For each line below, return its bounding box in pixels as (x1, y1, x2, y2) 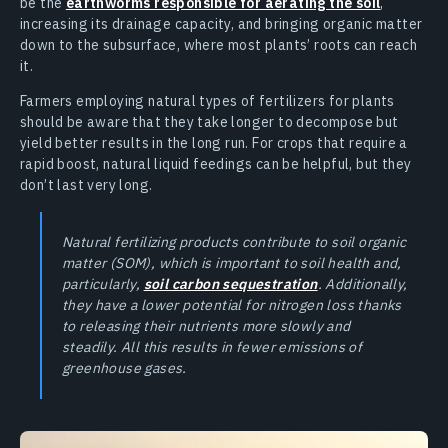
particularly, (62, 275, 144, 294)
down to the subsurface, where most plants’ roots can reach (20, 36, 418, 55)
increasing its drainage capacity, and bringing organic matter (20, 15, 423, 34)
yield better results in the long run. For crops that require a (20, 134, 408, 153)
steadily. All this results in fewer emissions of (62, 338, 363, 357)
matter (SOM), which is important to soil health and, (62, 254, 402, 273)
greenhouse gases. (62, 359, 187, 378)
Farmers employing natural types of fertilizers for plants (20, 92, 395, 111)
